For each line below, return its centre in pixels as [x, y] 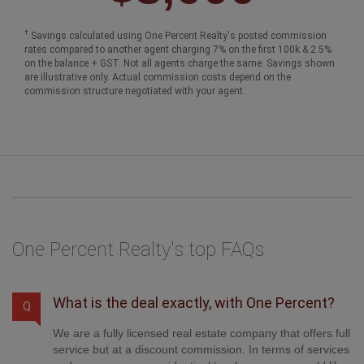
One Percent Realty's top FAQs [138, 249]
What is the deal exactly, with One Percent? [194, 302]
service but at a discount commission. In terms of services [201, 349]
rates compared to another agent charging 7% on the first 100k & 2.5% [178, 49]
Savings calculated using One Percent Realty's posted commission [178, 35]
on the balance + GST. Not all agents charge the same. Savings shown [180, 63]
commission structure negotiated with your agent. [135, 91]
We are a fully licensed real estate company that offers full [201, 333]
